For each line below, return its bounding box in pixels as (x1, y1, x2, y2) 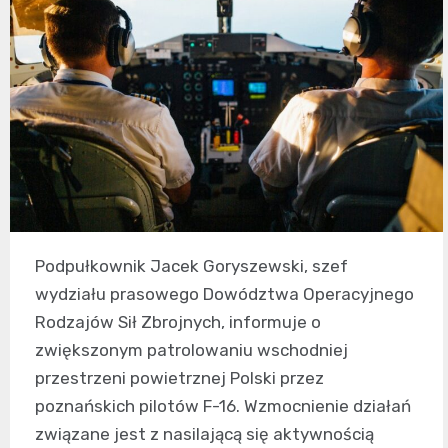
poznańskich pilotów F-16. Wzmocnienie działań (35, 395, 411, 416)
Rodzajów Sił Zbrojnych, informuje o (35, 311, 321, 332)
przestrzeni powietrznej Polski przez (35, 367, 324, 388)
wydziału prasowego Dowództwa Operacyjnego (35, 283, 414, 304)
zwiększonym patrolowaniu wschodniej (35, 339, 348, 360)
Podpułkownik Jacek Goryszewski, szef (35, 255, 348, 276)
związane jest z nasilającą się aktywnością (35, 423, 374, 444)
